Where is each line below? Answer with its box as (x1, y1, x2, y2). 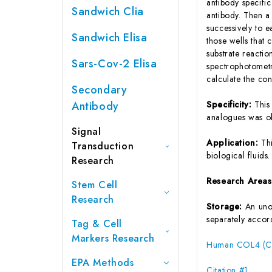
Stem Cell (72, 177, 118, 192)
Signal (72, 124, 101, 138)
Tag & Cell (72, 216, 122, 231)
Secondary (72, 81, 127, 98)
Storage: (206, 200, 245, 212)
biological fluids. (206, 149, 271, 161)
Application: (206, 136, 262, 149)
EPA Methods (72, 255, 134, 270)
